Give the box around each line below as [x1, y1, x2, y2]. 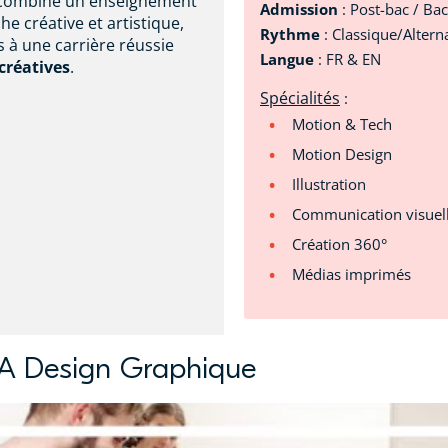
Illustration [292, 174, 366, 195]
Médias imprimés [292, 264, 411, 285]
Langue [260, 49, 318, 70]
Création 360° [292, 234, 387, 255]
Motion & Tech [292, 114, 392, 135]
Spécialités [260, 87, 340, 110]
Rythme [260, 24, 320, 45]
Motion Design [292, 144, 392, 165]
